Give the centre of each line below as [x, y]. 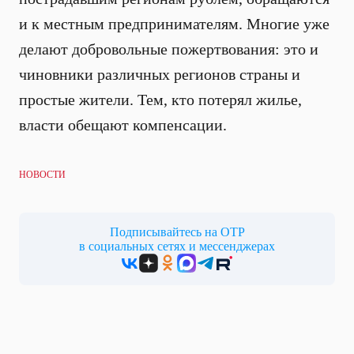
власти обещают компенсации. [123, 125]
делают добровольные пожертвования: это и [169, 49]
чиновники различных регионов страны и [160, 74]
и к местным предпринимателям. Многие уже [174, 24]
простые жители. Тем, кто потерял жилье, [160, 100]
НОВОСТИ [42, 175]
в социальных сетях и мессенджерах [177, 246]
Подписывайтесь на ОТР [177, 232]
